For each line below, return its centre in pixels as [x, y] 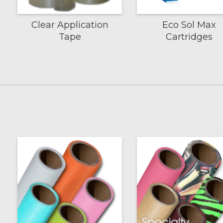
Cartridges [189, 37]
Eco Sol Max [189, 25]
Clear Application [70, 25]
